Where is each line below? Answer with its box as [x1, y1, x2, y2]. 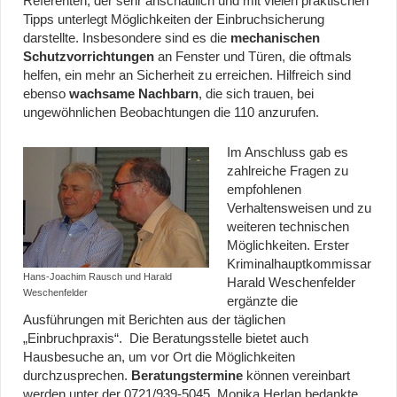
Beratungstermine [131, 369, 243, 384]
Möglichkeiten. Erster [227, 238, 349, 253]
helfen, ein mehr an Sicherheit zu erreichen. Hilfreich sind [23, 68, 351, 83]
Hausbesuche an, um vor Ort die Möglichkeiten [23, 350, 295, 365]
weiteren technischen [227, 220, 349, 235]
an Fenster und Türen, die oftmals [154, 50, 352, 65]
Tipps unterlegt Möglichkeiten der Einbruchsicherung [23, 12, 324, 27]
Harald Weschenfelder [227, 276, 355, 291]
